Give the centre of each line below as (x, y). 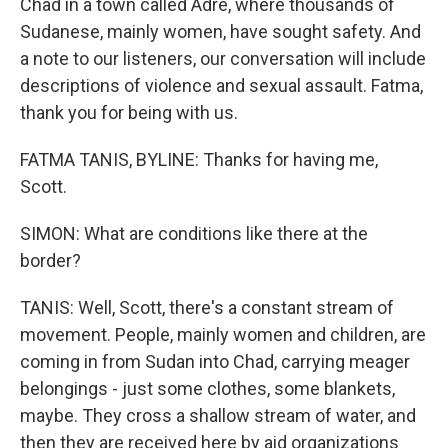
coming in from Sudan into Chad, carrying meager (215, 361)
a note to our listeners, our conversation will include (223, 58)
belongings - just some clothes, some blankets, (207, 388)
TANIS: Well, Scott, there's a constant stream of (207, 307)
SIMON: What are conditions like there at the (194, 233)
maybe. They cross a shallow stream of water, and (218, 415)
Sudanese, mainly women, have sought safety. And (220, 31)
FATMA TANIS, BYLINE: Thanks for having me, (199, 159)
